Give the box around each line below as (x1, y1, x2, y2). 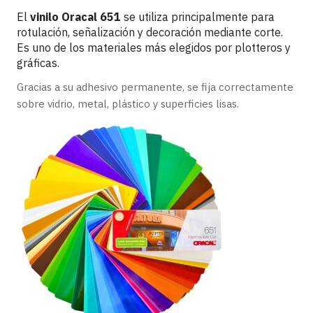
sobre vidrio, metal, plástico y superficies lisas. (17, 97, 239, 110)
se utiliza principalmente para (121, 10, 275, 24)
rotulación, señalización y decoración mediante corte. (17, 25, 283, 39)
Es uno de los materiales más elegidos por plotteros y (17, 41, 291, 54)
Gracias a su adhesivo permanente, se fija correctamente (17, 80, 293, 94)
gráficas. (17, 56, 59, 70)
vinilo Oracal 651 (30, 10, 121, 24)
